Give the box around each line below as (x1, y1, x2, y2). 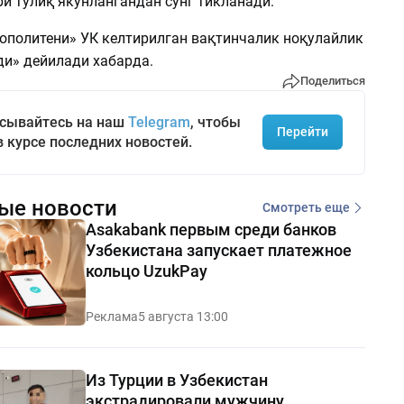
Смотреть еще (262, 200, 350, 216)
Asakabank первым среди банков (85, 219, 336, 239)
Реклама (85, 308, 138, 324)
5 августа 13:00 (137, 308, 228, 324)
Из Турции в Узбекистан (85, 370, 268, 390)
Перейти (276, 124, 328, 140)
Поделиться (299, 74, 365, 88)
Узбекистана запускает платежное (85, 240, 352, 260)
